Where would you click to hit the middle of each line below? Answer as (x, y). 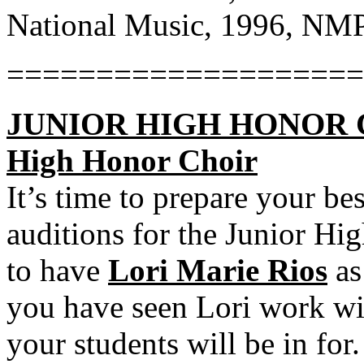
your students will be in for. (183, 343)
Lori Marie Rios (218, 270)
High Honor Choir (132, 160)
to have (57, 270)
